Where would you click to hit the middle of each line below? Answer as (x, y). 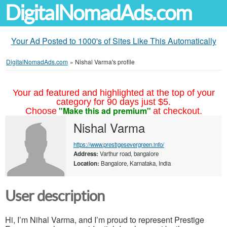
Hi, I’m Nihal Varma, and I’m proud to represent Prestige (105, 219)
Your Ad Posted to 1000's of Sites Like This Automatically (113, 41)
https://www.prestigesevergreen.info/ (119, 144)
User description (55, 196)
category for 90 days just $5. (113, 102)
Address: (86, 154)
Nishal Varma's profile (105, 62)
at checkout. (177, 111)
